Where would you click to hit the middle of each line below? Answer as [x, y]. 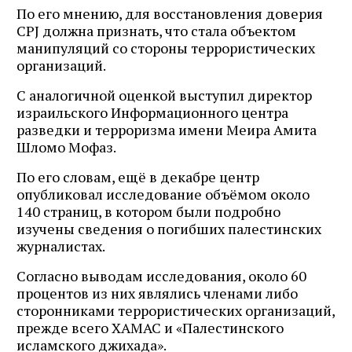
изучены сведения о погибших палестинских [169, 228]
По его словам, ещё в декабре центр [138, 176]
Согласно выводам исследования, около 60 [161, 275]
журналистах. [61, 246]
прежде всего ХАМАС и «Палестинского [150, 327]
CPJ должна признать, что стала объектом [156, 30]
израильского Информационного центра [152, 112]
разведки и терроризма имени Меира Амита [167, 129]
